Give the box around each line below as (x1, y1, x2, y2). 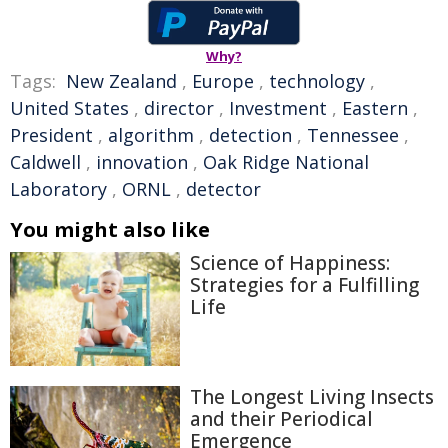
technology (269, 69, 365, 93)
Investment (229, 96, 327, 120)
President (10, 123, 93, 147)
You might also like (10, 216, 210, 243)
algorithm (108, 123, 194, 147)
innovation (96, 150, 188, 174)
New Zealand (66, 69, 177, 93)
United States (10, 96, 129, 120)
